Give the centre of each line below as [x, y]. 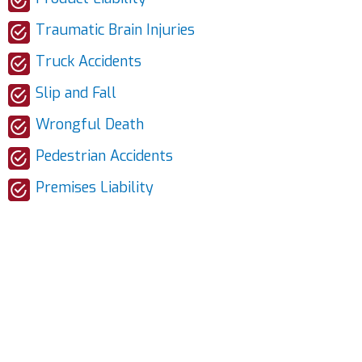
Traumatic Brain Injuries [115, 30]
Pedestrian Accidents [104, 156]
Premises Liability [95, 187]
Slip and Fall [76, 93]
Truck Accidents [88, 61]
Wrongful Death [90, 124]
